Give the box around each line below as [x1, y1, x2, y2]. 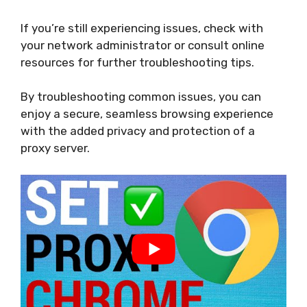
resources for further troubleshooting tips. [21, 55, 254, 69]
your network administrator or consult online [21, 38, 265, 52]
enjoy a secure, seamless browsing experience [21, 107, 273, 121]
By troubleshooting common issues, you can [21, 90, 261, 103]
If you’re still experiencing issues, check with [21, 21, 263, 35]
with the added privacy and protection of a [21, 124, 255, 138]
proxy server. [21, 141, 90, 155]
